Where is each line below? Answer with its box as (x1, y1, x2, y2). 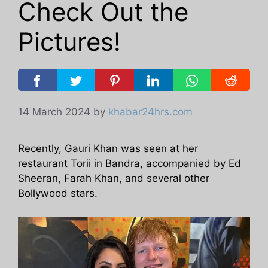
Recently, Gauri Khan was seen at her (18, 142, 198, 155)
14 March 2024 (18, 106, 90, 118)
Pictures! (18, 26, 121, 57)
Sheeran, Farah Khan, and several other (18, 172, 209, 185)
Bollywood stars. (18, 187, 98, 200)
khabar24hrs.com (108, 106, 193, 118)
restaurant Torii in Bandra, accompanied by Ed (18, 157, 241, 170)
